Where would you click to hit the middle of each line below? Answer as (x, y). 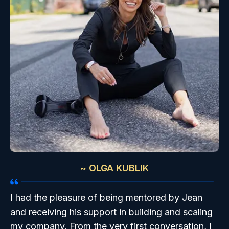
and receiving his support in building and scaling (111, 212)
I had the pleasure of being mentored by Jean (106, 198)
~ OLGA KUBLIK (114, 168)
